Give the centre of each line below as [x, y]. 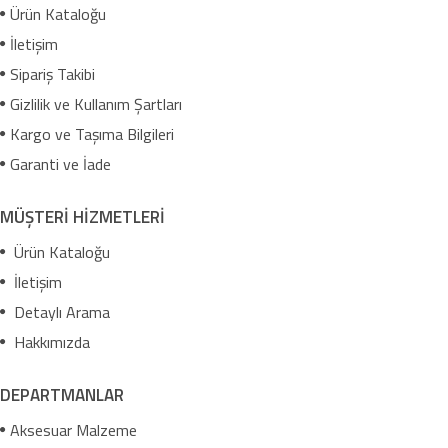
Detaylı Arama [60, 312]
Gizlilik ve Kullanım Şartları [96, 104]
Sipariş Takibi [52, 74]
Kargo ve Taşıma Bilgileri [92, 134]
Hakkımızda [50, 342]
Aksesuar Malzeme [73, 430]
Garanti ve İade [60, 164]
